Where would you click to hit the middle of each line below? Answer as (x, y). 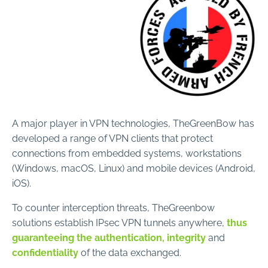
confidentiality (46, 252)
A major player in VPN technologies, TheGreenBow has (133, 122)
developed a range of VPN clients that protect (112, 137)
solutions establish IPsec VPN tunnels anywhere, (118, 222)
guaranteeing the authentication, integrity (109, 237)
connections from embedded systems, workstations (127, 152)
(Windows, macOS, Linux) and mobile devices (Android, (134, 167)
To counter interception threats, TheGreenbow (113, 207)
